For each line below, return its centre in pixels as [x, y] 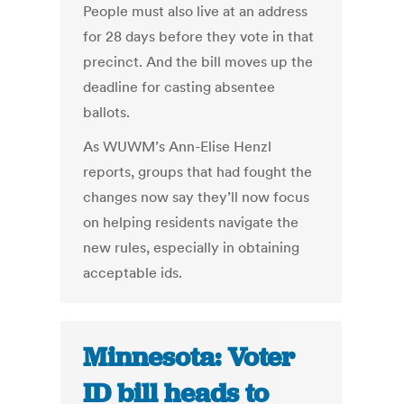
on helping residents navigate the [191, 222]
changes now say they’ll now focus [197, 197]
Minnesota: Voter [189, 358]
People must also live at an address [196, 11]
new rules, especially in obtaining [192, 248]
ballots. [107, 112]
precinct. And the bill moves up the [198, 62]
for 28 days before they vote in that [199, 37]
